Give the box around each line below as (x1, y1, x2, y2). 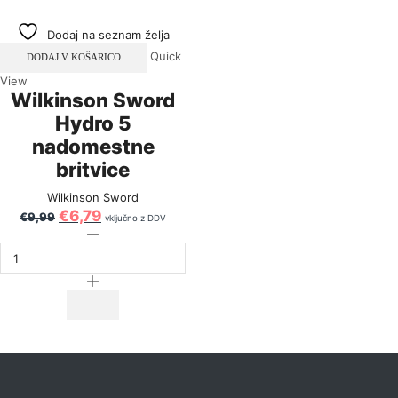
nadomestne (31, 134, 155, 159)
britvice (56, 157, 130, 182)
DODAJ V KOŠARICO (26, 51, 121, 62)
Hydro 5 (54, 111, 131, 136)
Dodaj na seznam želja (46, 27, 170, 42)
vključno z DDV (105, 213, 166, 224)
